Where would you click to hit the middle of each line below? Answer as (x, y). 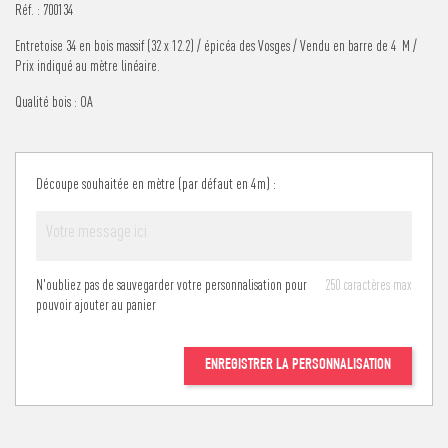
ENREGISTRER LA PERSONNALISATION (298, 365)
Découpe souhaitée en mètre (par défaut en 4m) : (156, 182)
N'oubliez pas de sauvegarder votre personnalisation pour (171, 284)
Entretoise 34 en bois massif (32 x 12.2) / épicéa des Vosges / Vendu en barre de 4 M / (216, 45)
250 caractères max (368, 284)
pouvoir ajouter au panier (96, 304)
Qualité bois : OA (54, 101)
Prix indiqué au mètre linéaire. (87, 65)
